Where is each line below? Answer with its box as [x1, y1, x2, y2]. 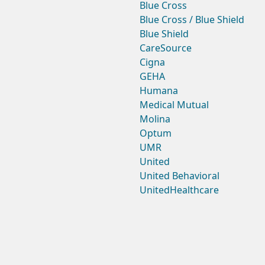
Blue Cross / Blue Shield [140, 13, 244, 27]
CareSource [140, 41, 192, 55]
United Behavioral [140, 169, 219, 183]
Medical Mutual [140, 98, 209, 112]
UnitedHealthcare [140, 183, 219, 197]
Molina [140, 112, 170, 126]
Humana [140, 84, 178, 98]
